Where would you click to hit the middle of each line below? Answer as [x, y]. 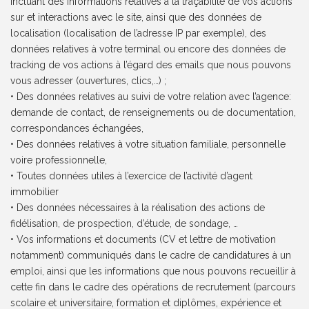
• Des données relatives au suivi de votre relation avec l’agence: [151, 97]
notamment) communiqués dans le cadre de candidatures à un [151, 256]
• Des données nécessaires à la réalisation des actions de [138, 208]
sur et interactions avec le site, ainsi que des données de [136, 18]
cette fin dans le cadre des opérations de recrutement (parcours [153, 287]
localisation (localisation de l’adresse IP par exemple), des [139, 33]
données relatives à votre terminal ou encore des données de [148, 49]
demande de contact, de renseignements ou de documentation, [153, 113]
